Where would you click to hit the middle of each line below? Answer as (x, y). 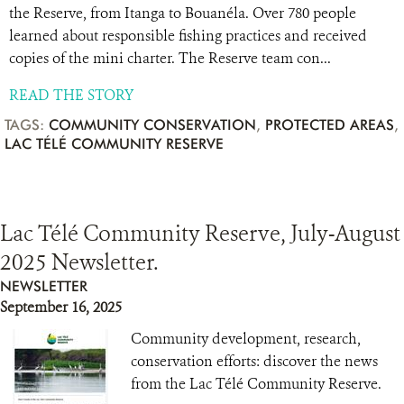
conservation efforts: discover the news (254, 361)
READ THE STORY (71, 95)
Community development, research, (246, 339)
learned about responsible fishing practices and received (188, 36)
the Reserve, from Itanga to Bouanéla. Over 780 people (183, 13)
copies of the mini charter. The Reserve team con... (170, 58)
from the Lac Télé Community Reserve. (256, 384)
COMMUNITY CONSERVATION (152, 125)
